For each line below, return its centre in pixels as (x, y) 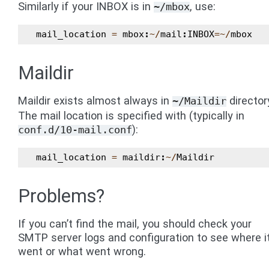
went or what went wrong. (82, 251)
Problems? (61, 196)
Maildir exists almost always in (95, 101)
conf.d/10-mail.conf (75, 130)
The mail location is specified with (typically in (131, 116)
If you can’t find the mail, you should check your (135, 224)
